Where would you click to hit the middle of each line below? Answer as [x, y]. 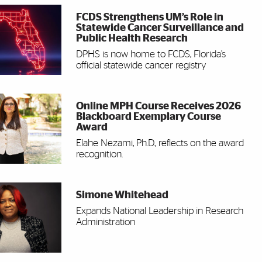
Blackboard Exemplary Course [148, 117]
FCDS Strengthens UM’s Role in [149, 18]
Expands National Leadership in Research [159, 211]
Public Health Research [132, 39]
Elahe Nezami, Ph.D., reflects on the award [160, 143]
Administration [105, 222]
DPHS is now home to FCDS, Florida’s [151, 54]
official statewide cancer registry [141, 65]
